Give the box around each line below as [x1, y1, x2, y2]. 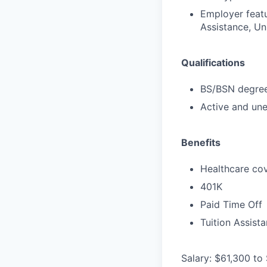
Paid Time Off [200, 198, 262, 210]
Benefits [181, 136, 221, 148]
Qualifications [181, 57, 245, 69]
